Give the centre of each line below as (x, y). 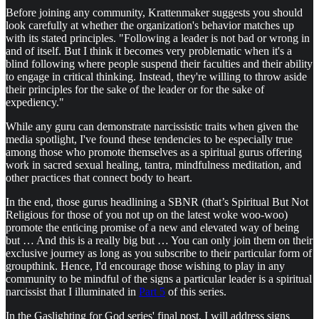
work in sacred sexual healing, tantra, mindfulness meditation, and (153, 164)
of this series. (196, 291)
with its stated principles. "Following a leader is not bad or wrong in (158, 38)
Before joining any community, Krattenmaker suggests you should (154, 12)
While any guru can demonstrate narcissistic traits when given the (152, 126)
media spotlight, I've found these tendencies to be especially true (149, 139)
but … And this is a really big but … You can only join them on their (159, 240)
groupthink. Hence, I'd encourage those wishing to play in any (145, 266)
